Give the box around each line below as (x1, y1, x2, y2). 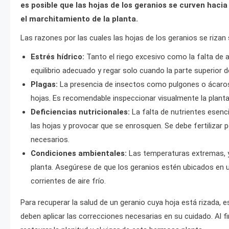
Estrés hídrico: (31, 52, 84, 61)
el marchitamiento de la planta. (20, 14, 138, 24)
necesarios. (31, 135, 70, 144)
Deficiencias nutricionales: (31, 107, 130, 117)
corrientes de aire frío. (31, 176, 106, 186)
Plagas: (31, 80, 58, 89)
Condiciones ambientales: (31, 149, 127, 158)
